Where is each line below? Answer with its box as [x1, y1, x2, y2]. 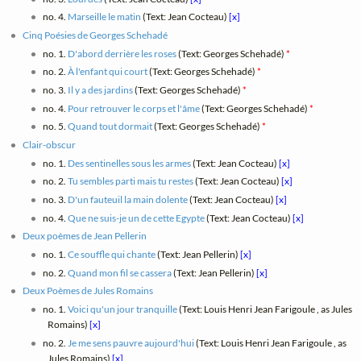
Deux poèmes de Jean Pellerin [23, 230, 147, 243]
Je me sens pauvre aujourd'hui [67, 336, 194, 349]
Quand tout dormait [67, 120, 152, 133]
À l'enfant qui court [67, 65, 147, 78]
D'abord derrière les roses [67, 47, 176, 60]
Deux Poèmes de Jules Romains [23, 284, 154, 297]
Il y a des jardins [67, 83, 133, 96]
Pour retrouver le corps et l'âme [67, 102, 200, 114]
